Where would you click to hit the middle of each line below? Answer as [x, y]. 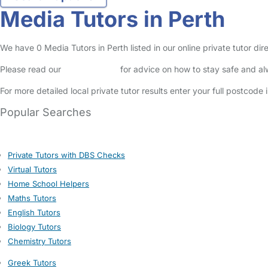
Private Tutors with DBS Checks [66, 155]
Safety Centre [91, 69]
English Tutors [34, 212]
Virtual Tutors [32, 169]
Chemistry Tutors [39, 241]
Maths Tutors [32, 198]
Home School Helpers [48, 184]
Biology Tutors [34, 227]
